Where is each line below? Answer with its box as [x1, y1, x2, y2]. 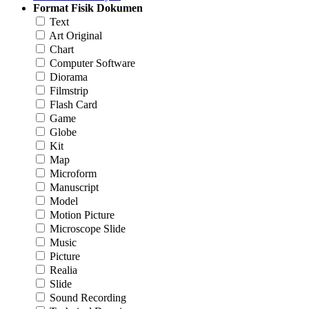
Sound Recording [50, 291, 126, 303]
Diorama [50, 70, 88, 83]
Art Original [49, 29, 102, 41]
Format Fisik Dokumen [33, 1, 143, 14]
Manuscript [50, 181, 99, 193]
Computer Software [50, 57, 135, 69]
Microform [50, 167, 97, 179]
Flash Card [50, 98, 97, 110]
